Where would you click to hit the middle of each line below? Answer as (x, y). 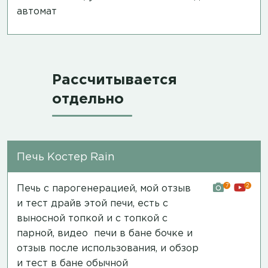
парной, (37, 233)
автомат (37, 11)
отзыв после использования (86, 248)
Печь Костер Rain (66, 157)
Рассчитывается (114, 80)
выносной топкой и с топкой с (92, 218)
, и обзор (177, 248)
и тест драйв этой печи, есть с (92, 203)
